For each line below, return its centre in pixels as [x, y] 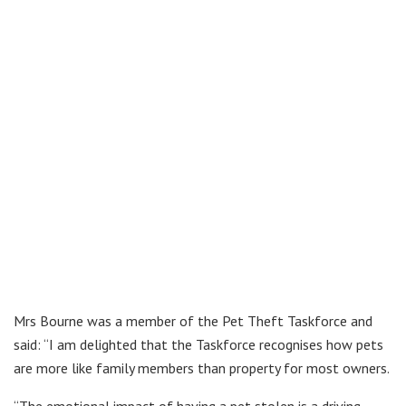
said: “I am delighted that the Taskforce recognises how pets [198, 345]
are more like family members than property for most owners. [202, 368]
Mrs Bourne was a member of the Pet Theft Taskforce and [193, 321]
